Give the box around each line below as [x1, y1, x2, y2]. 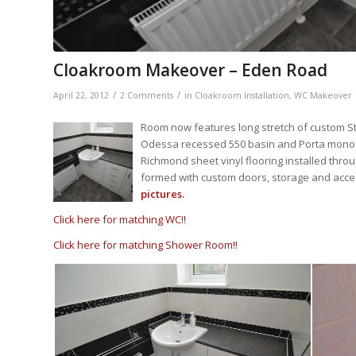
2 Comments [120, 89, 173, 101]
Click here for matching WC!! [53, 211, 186, 226]
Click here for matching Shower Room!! [53, 237, 238, 252]
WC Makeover [294, 89, 352, 101]
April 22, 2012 [53, 89, 109, 101]
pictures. [141, 186, 184, 201]
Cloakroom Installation [195, 89, 289, 101]
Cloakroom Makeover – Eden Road [53, 58, 327, 81]
